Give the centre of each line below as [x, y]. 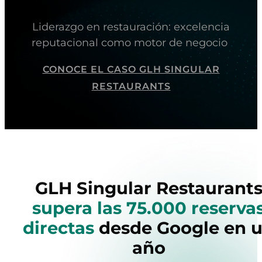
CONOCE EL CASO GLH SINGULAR [131, 69]
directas [59, 228]
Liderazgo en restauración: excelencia [131, 26]
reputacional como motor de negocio [131, 42]
